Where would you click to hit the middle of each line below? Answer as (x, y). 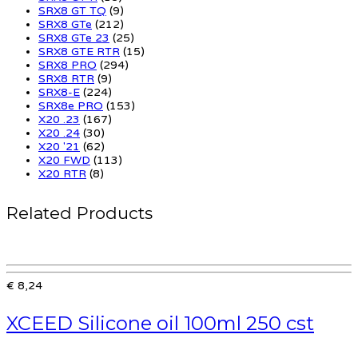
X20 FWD (64, 160)
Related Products (80, 213)
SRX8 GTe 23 (74, 38)
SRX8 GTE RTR (79, 51)
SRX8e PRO (71, 105)
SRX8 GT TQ (72, 10)
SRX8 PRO (68, 65)
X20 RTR (62, 173)
